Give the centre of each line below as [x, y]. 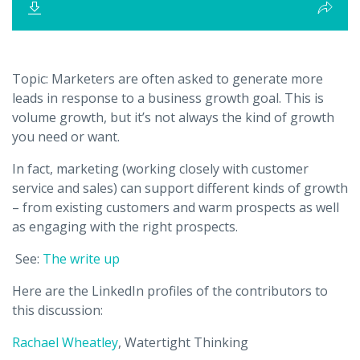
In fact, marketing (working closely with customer [160, 169]
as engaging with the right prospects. [125, 227]
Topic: [32, 79]
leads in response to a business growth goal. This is [168, 98]
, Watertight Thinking [183, 342]
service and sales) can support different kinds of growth [180, 188]
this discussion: [57, 310]
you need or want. [66, 137]
